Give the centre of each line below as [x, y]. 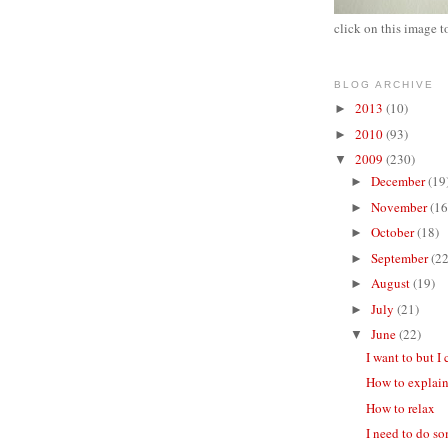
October [393, 232]
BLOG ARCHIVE [384, 84]
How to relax [401, 407]
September [400, 257]
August [391, 283]
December [399, 181]
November [400, 206]
